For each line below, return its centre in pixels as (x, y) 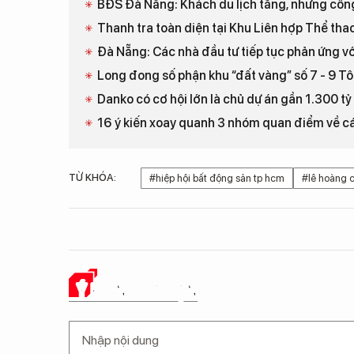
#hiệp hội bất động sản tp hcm (217, 178)
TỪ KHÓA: (92, 177)
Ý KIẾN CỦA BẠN (137, 290)
